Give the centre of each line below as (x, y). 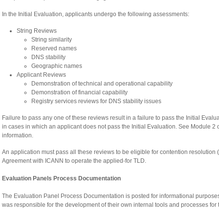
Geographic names (57, 66)
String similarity (52, 40)
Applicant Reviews (41, 75)
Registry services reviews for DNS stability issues (96, 101)
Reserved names (54, 49)
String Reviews (37, 31)
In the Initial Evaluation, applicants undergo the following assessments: (96, 14)
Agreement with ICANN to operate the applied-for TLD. (74, 161)
